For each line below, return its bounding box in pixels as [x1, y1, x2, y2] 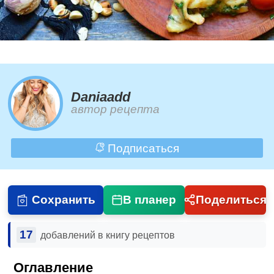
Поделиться [195, 193, 267, 206]
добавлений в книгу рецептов [40, 229, 175, 240]
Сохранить [31, 193, 95, 206]
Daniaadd [71, 89, 131, 105]
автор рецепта [71, 103, 160, 116]
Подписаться [104, 141, 179, 155]
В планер [123, 193, 177, 206]
